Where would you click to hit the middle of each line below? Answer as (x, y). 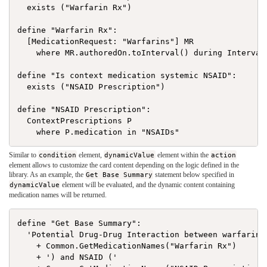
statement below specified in (194, 175)
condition (58, 155)
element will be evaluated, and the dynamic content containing (148, 185)
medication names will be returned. (58, 195)
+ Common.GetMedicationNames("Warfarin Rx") (127, 246)
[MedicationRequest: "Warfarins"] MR (106, 42)
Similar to (24, 155)
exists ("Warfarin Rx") (75, 8)
